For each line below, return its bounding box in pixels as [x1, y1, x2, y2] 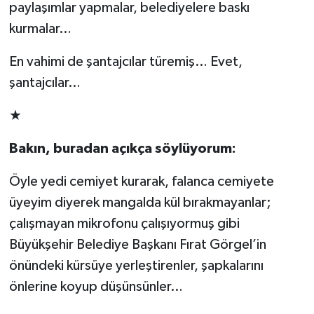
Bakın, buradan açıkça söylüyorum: [8, 141, 236, 156]
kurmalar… [8, 21, 71, 36]
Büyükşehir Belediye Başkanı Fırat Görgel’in [8, 237, 266, 252]
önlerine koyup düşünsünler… [8, 279, 183, 294]
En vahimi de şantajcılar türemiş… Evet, [8, 54, 243, 69]
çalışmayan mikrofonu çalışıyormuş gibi [8, 216, 240, 231]
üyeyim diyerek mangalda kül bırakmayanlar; [8, 195, 271, 210]
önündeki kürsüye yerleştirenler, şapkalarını [8, 258, 264, 273]
